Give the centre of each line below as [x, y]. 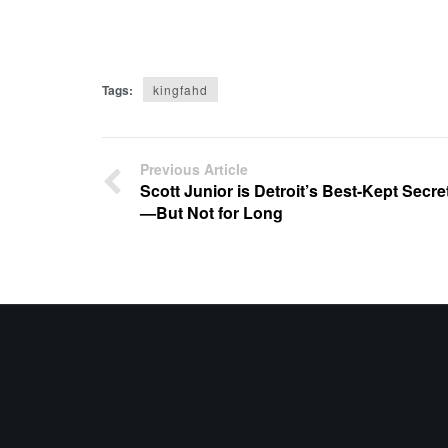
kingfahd [180, 90]
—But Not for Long [211, 213]
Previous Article [194, 169]
